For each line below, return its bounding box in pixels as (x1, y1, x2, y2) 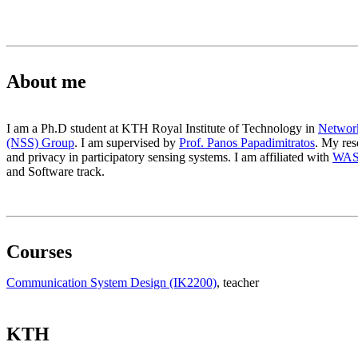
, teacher (217, 276, 259, 290)
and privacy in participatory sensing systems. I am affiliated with (6, 150, 332, 165)
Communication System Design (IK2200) (6, 276, 217, 290)
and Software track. (6, 165, 105, 179)
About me (6, 71, 86, 93)
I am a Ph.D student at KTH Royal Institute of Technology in (6, 121, 318, 136)
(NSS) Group (6, 136, 74, 150)
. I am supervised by (74, 136, 179, 150)
